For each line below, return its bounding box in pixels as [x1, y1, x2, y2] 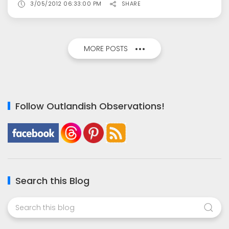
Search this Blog [15, 174, 89, 187]
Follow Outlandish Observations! [15, 100, 165, 112]
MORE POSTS [84, 43, 128, 54]
